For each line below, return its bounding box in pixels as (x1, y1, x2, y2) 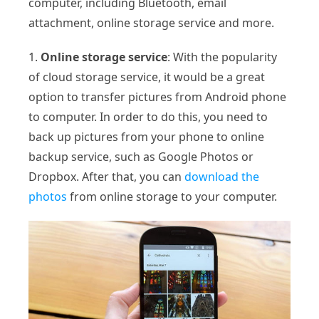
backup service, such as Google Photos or (28, 148, 253, 164)
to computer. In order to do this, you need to (28, 108, 268, 125)
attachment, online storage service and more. (28, 14, 274, 31)
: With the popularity (167, 48, 277, 65)
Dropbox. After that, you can (28, 168, 184, 184)
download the (184, 168, 259, 184)
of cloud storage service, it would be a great (28, 68, 265, 85)
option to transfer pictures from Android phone (28, 88, 286, 105)
